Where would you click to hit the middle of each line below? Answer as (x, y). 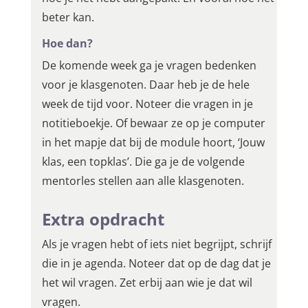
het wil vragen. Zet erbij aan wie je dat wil (147, 283)
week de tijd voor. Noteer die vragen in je (147, 104)
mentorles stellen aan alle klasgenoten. (143, 181)
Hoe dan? (67, 44)
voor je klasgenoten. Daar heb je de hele (145, 85)
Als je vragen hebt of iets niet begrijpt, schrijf (156, 244)
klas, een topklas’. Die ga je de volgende (143, 162)
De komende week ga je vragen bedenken (149, 66)
